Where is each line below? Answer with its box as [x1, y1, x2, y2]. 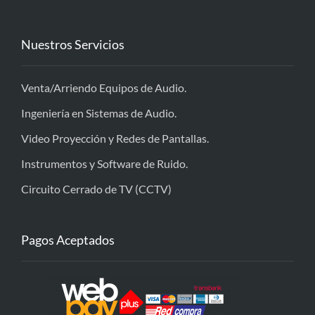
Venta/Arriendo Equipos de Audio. [21, 81, 186, 95]
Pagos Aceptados [21, 232, 115, 248]
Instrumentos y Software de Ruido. [21, 157, 188, 171]
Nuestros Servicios [21, 37, 124, 53]
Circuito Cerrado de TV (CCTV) [21, 182, 172, 196]
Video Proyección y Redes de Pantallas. [21, 131, 209, 146]
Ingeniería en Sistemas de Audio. [21, 106, 176, 120]
